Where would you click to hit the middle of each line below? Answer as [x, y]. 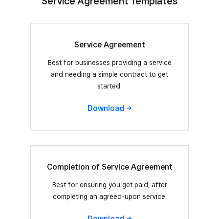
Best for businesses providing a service [109, 63]
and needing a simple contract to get [109, 75]
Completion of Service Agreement [109, 167]
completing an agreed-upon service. [109, 197]
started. [109, 86]
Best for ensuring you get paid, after [109, 185]
